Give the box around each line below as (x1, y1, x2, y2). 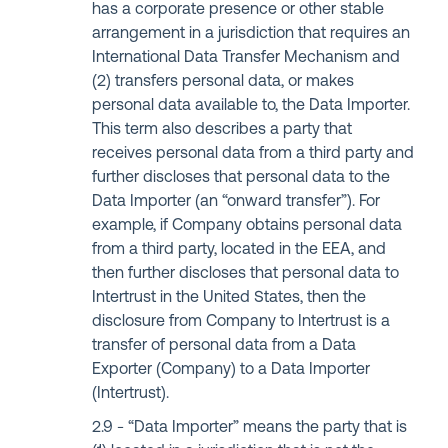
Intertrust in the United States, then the (92, 290, 367, 306)
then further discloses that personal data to (92, 266, 400, 282)
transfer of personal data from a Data (92, 338, 357, 354)
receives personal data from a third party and (92, 146, 415, 162)
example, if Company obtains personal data (92, 218, 403, 234)
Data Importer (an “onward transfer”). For (92, 194, 381, 210)
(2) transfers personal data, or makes (92, 74, 355, 90)
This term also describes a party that (92, 122, 353, 138)
